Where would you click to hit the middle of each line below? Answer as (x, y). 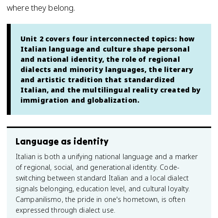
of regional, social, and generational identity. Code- (98, 167)
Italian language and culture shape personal (105, 49)
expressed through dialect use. (65, 210)
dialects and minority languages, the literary (107, 69)
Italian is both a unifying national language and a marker (107, 156)
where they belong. (41, 8)
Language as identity (62, 141)
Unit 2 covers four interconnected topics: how (108, 39)
